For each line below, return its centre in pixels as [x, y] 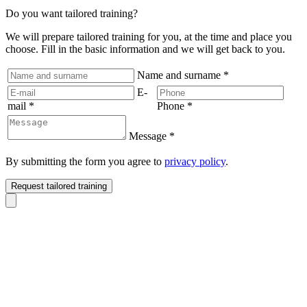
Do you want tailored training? [72, 14]
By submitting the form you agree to [85, 162]
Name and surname [180, 75]
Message [149, 136]
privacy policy [195, 162]
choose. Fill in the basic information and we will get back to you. [145, 49]
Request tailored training [59, 186]
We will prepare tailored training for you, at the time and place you [149, 37]
